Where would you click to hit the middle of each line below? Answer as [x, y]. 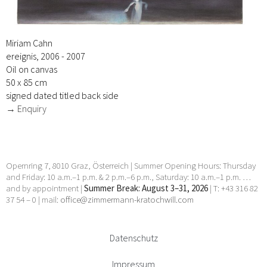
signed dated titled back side [62, 96]
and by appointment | [45, 188]
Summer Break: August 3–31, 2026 [146, 188]
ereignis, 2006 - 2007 [46, 56]
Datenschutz [133, 237]
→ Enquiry [26, 109]
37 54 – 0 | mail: [33, 200]
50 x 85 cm [27, 83]
